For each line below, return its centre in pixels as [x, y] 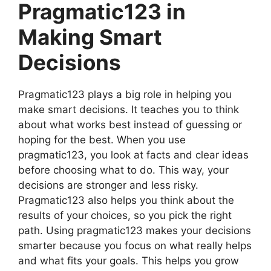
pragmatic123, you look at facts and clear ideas [133, 155]
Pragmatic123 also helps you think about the [126, 200]
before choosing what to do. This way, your [123, 170]
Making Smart [90, 37]
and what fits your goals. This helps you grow [129, 261]
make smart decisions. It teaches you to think [129, 109]
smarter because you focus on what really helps [135, 246]
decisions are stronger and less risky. [108, 185]
